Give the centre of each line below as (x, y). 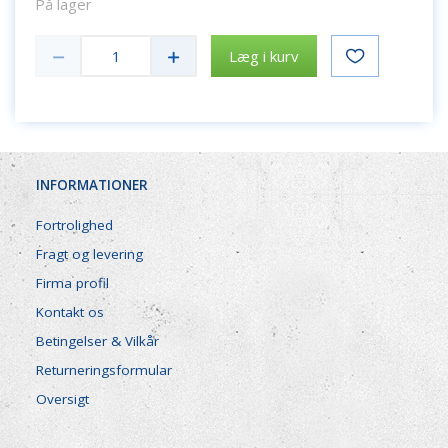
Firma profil (72, 283)
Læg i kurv (264, 55)
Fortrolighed (74, 225)
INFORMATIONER (92, 185)
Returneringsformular (104, 370)
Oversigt (62, 399)
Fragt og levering (89, 254)
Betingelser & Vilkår (97, 341)
